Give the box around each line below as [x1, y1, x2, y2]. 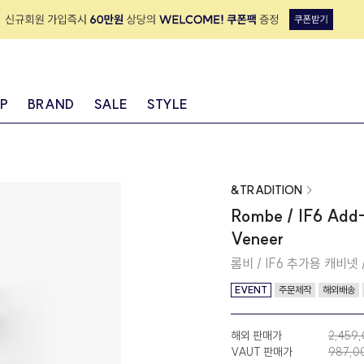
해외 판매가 [231, 328, 282, 344]
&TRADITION [231, 183, 302, 198]
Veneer [231, 228, 284, 249]
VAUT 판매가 [231, 344, 292, 360]
